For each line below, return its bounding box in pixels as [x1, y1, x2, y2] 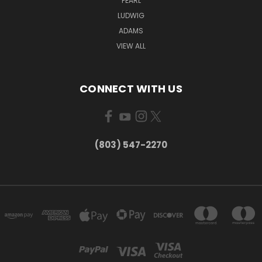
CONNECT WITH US [80, 81, 182, 96]
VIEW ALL [116, 40, 146, 51]
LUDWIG [118, 10, 144, 20]
